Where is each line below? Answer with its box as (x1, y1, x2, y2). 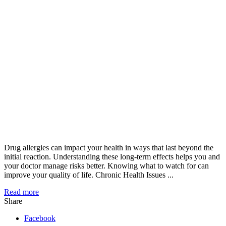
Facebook (24, 213, 55, 222)
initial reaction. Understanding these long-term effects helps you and (4, 152, 220, 161)
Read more (4, 187, 39, 196)
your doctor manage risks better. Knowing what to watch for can (4, 161, 209, 170)
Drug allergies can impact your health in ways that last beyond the (4, 143, 213, 152)
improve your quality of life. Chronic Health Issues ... (4, 170, 174, 179)
